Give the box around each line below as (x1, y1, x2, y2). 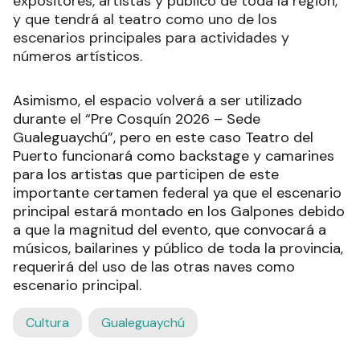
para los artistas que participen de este (13, 164, 279, 184)
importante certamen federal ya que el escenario (13, 182, 342, 202)
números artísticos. (13, 46, 142, 66)
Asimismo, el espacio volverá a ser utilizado (13, 90, 302, 110)
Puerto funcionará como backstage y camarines (13, 145, 334, 166)
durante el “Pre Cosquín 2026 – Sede (13, 108, 260, 129)
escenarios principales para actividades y (13, 27, 289, 47)
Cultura (26, 313, 69, 331)
